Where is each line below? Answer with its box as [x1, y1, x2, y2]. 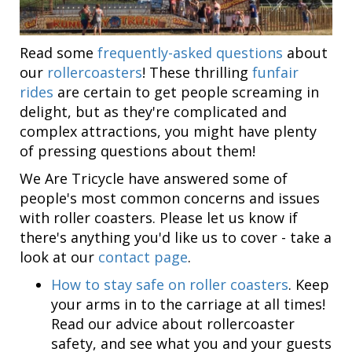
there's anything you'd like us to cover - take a [20, 228, 332, 247]
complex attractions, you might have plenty [20, 122, 317, 141]
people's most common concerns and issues [20, 189, 320, 208]
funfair [252, 63, 299, 82]
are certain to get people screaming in [53, 82, 319, 102]
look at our [20, 247, 98, 267]
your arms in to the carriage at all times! [51, 295, 325, 314]
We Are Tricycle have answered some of [20, 169, 288, 189]
